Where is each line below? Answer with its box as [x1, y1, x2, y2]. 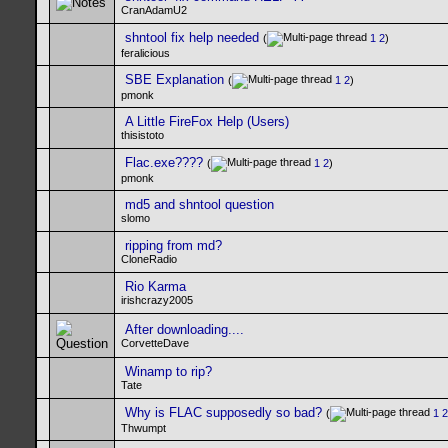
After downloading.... [125, 322, 244, 337]
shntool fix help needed [125, 30, 259, 45]
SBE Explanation [125, 72, 224, 87]
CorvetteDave [121, 337, 189, 349]
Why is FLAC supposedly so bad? [125, 405, 322, 420]
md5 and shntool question [125, 197, 274, 212]
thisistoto [121, 129, 164, 141]
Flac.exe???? [125, 155, 203, 170]
